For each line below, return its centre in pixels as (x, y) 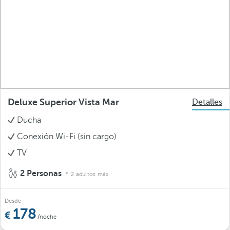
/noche (47, 217)
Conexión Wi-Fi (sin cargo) (67, 136)
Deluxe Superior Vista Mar (63, 102)
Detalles (207, 102)
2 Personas (41, 173)
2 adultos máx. (91, 174)
